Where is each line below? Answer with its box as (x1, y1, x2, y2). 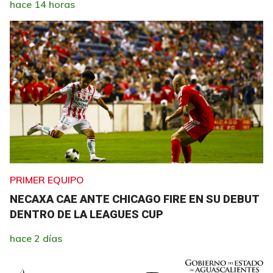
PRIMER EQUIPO (10, 174, 84, 186)
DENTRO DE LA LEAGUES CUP (10, 208, 163, 221)
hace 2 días (10, 232, 62, 244)
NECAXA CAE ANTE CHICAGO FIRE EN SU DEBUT (10, 193, 259, 205)
